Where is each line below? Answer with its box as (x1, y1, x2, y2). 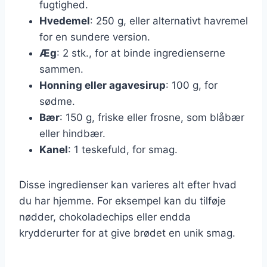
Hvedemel (39, 14, 90, 27)
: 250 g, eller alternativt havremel (90, 14, 248, 27)
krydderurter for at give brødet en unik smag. (19, 226, 235, 239)
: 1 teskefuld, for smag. (68, 143, 178, 156)
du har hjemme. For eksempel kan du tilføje (19, 194, 226, 207)
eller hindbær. (39, 127, 105, 139)
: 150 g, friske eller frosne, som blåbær (60, 111, 244, 123)
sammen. (39, 63, 83, 75)
